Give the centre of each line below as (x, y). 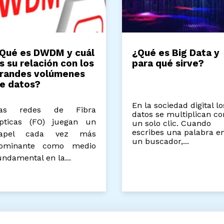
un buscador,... (165, 141)
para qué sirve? (173, 64)
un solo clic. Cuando (176, 123)
